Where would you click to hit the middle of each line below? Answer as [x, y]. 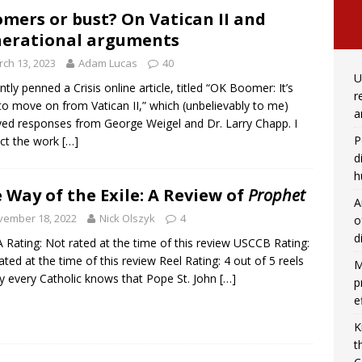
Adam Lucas [108, 63]
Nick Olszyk [127, 218]
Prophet [277, 195]
